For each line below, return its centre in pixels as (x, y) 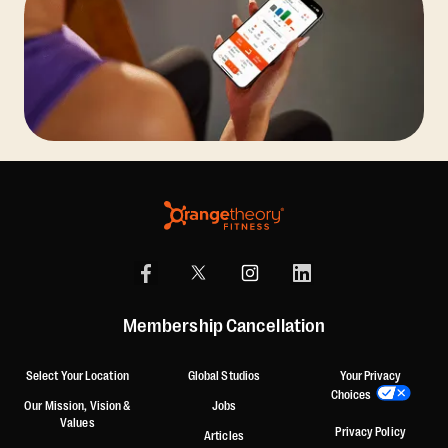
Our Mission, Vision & (77, 405)
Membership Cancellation (224, 326)
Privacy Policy (370, 432)
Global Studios (224, 376)
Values (77, 422)
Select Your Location (77, 376)
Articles (224, 435)
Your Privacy (371, 376)
